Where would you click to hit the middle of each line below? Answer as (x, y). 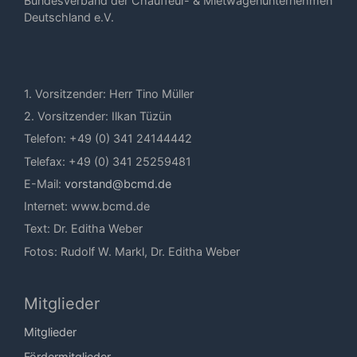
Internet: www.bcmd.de (87, 206)
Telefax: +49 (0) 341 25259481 (108, 161)
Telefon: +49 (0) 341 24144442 (108, 139)
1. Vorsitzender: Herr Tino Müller (109, 94)
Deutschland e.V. (69, 17)
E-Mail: (44, 183)
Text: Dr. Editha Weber (83, 229)
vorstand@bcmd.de (118, 183)
